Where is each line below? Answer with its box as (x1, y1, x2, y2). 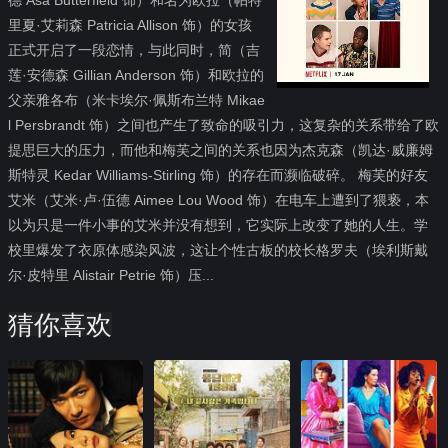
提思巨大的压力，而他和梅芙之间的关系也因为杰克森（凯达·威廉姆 (7, 141, 433, 158)
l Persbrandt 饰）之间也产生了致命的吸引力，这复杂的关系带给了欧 (7, 116, 439, 133)
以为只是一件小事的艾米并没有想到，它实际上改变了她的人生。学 (7, 216, 428, 233)
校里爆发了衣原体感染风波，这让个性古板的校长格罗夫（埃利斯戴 (7, 241, 428, 258)
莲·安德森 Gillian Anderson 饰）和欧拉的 (7, 66, 264, 83)
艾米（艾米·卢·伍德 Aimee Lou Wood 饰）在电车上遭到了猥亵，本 (7, 191, 429, 208)
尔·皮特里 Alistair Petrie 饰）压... (7, 266, 214, 283)
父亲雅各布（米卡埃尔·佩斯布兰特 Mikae (7, 91, 265, 108)
